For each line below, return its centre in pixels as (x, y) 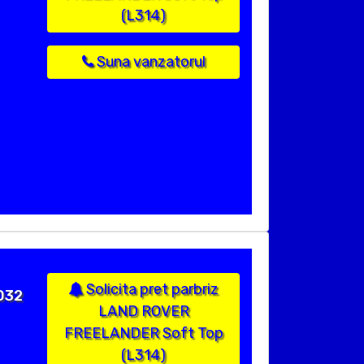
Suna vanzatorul (149, 62)
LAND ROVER (143, 312)
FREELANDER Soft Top (143, 334)
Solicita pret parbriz (151, 290)
